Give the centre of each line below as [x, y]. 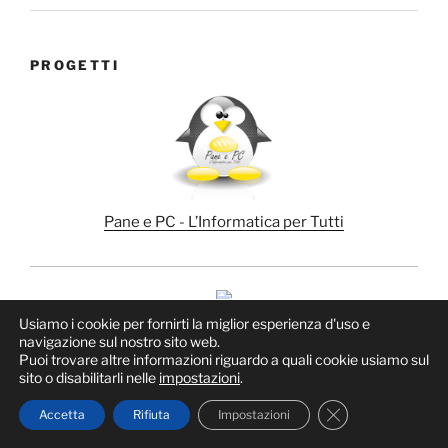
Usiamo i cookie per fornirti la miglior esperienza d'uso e [194, 323]
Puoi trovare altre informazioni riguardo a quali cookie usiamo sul [224, 359]
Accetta [62, 414]
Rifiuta [151, 414]
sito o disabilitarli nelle [89, 377]
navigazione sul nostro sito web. [119, 341]
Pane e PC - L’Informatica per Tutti [224, 222]
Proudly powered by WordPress [130, 400]
